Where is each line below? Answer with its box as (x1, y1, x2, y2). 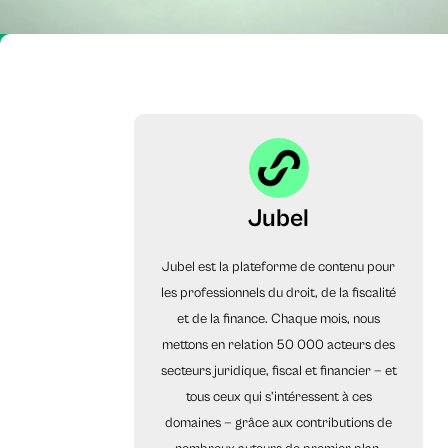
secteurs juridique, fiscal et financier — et (160, 363, 397, 380)
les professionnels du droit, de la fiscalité (161, 285, 397, 302)
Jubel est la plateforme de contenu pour (162, 259, 396, 276)
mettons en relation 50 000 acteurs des (162, 337, 396, 354)
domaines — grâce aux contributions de (165, 415, 393, 432)
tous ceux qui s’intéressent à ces (185, 389, 372, 406)
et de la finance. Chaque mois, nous (177, 311, 381, 328)
